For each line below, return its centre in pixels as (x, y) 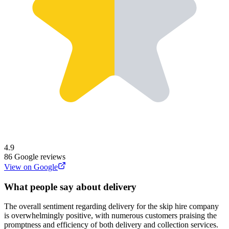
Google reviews (40, 156)
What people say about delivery (70, 187)
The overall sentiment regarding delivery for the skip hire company (111, 207)
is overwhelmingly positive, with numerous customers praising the (110, 216)
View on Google (31, 167)
